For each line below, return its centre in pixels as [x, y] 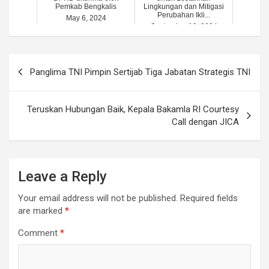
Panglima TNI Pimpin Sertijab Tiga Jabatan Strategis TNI [140, 72]
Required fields [209, 198]
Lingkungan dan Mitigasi [184, 6]
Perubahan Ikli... [184, 15]
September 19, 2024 [184, 26]
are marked [41, 210]
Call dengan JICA [205, 122]
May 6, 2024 [86, 18]
